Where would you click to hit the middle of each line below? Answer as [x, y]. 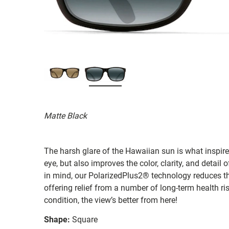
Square [85, 219]
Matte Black [65, 116]
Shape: [57, 219]
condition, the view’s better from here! [111, 200]
